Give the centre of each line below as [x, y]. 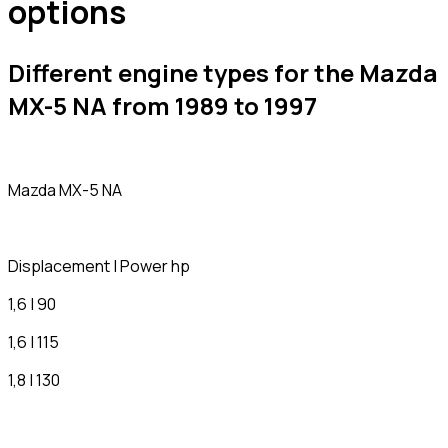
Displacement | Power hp [99, 266]
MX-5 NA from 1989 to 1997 [162, 105]
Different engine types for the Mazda [223, 72]
